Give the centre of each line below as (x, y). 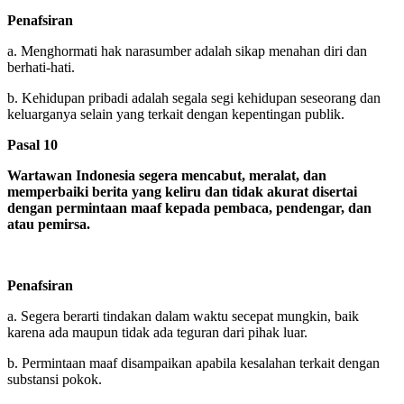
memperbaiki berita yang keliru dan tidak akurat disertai (182, 191)
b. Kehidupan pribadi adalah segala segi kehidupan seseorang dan (194, 97)
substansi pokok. (55, 379)
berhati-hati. (41, 67)
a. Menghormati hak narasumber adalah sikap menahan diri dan (187, 50)
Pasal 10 (32, 144)
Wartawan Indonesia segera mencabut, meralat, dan (167, 175)
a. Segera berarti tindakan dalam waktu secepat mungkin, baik (183, 316)
